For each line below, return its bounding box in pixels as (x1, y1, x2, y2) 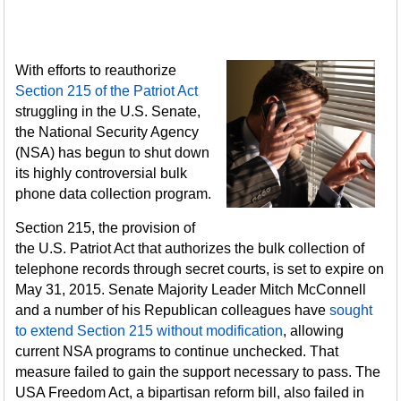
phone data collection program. (15, 186, 212, 201)
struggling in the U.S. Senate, (15, 104, 201, 119)
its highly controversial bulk (15, 166, 188, 181)
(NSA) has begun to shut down (15, 145, 210, 160)
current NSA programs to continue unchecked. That (15, 344, 339, 359)
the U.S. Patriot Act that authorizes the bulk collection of (15, 241, 365, 256)
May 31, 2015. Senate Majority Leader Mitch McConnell (15, 282, 367, 297)
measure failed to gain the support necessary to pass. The (15, 364, 381, 380)
